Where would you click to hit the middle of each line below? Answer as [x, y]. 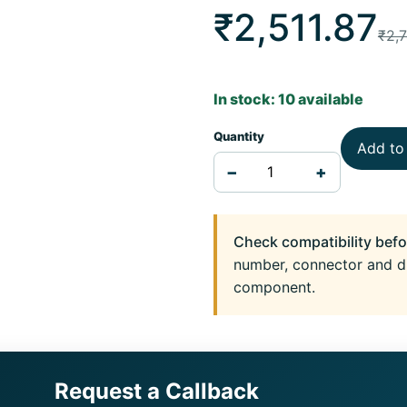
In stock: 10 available [288, 99]
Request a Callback [156, 391]
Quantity [238, 136]
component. [274, 287]
